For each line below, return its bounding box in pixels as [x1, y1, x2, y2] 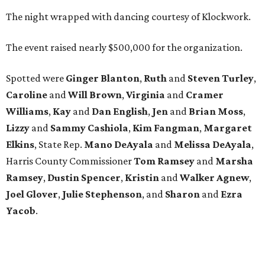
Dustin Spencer [47, 172, 121, 184]
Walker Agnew [180, 172, 249, 184]
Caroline [6, 89, 49, 101]
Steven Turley [188, 72, 254, 85]
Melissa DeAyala [174, 138, 251, 151]
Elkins [6, 138, 34, 151]
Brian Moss [189, 105, 243, 118]
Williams [6, 105, 49, 118]
